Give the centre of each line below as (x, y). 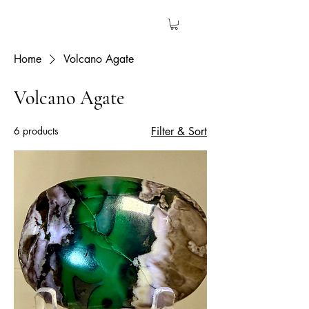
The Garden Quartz (69, 24)
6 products (36, 130)
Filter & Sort (179, 131)
